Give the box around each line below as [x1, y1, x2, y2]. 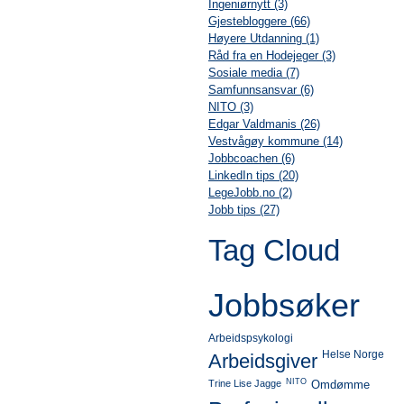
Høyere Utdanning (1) [207, 32, 319, 46]
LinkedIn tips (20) [207, 169, 298, 183]
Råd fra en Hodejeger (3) [207, 49, 335, 63]
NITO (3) [207, 100, 253, 115]
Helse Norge [321, 348, 384, 362]
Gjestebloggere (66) [207, 14, 310, 29]
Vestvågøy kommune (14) [207, 134, 343, 149]
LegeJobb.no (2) [207, 186, 292, 200]
